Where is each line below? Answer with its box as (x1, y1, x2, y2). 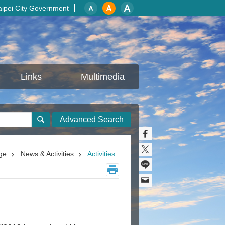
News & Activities (21, 150, 74, 158)
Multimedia (80, 72, 125, 82)
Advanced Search (60, 115, 124, 124)
